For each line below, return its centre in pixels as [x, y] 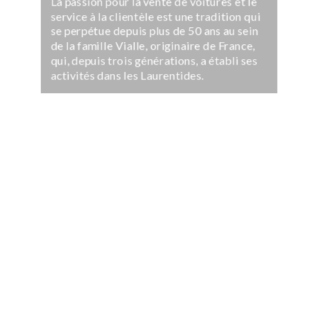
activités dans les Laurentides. [127, 75]
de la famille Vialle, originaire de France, [153, 45]
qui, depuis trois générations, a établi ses [154, 60]
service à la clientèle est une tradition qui [156, 16]
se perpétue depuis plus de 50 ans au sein [154, 31]
